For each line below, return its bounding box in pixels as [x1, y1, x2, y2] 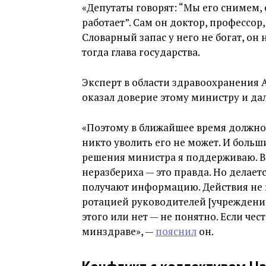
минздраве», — [82, 224, 156, 239]
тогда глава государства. [82, 45, 200, 59]
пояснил [156, 224, 197, 239]
